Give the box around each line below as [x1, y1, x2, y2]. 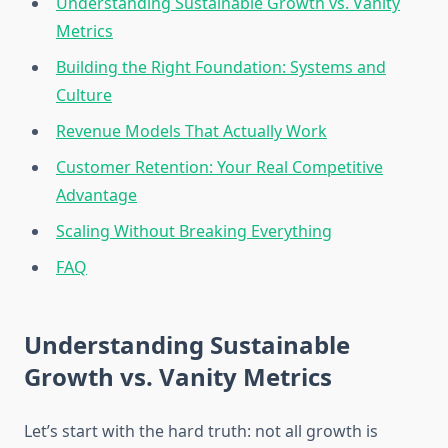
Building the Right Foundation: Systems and [56, 56, 386, 79]
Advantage [56, 184, 137, 207]
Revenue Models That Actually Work [56, 120, 327, 143]
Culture [56, 84, 112, 107]
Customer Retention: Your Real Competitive [56, 156, 383, 179]
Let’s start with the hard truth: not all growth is [24, 420, 378, 443]
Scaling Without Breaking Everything [56, 220, 332, 243]
